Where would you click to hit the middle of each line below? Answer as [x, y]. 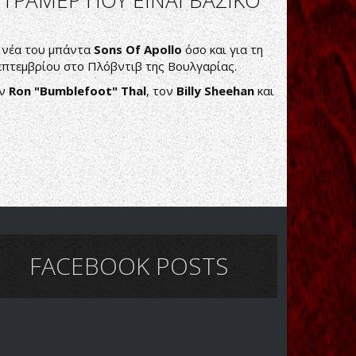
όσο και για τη [222, 49]
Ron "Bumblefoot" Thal [77, 91]
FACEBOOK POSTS [129, 266]
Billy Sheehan [215, 91]
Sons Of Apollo [138, 49]
